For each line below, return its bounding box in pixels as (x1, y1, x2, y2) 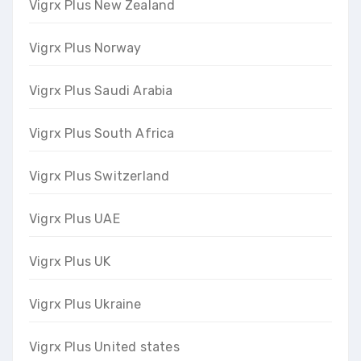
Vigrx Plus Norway (29, 39, 142, 56)
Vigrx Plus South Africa (29, 125, 175, 141)
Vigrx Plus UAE (29, 210, 120, 226)
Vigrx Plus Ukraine (29, 296, 142, 312)
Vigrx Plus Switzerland (29, 168, 170, 184)
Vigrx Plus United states (29, 338, 180, 355)
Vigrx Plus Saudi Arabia (29, 82, 173, 98)
